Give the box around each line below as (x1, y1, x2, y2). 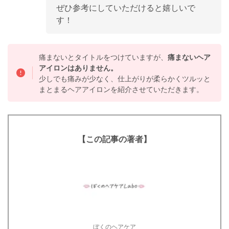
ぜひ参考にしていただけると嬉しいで (56, 3, 195, 13)
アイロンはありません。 (39, 63, 118, 72)
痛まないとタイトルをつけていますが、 (39, 52, 168, 61)
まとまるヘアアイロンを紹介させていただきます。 (39, 84, 204, 94)
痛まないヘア (168, 52, 211, 61)
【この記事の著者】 (78, 134, 151, 145)
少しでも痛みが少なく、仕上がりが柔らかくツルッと (39, 74, 211, 83)
